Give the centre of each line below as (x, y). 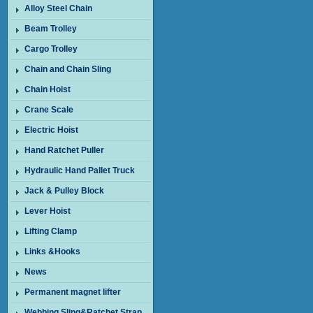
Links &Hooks (52, 252)
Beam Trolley (51, 29)
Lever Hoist (48, 211)
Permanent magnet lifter (73, 292)
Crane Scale (49, 110)
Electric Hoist (51, 130)
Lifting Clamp (51, 231)
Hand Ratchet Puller (64, 150)
